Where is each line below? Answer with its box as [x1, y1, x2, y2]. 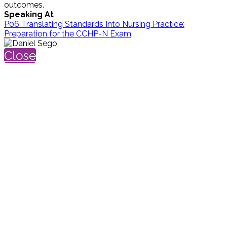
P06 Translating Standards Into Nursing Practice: [4, 19, 184, 29]
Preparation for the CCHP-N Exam [4, 28, 131, 39]
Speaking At [4, 9, 54, 19]
